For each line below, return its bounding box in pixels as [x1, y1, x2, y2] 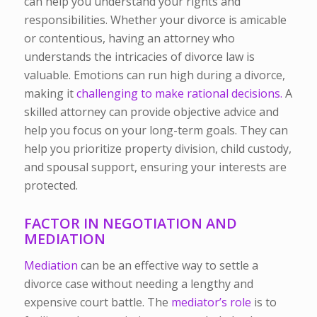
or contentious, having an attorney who [23, 30, 235, 46]
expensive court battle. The [23, 294, 168, 311]
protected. [23, 177, 78, 193]
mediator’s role [168, 294, 251, 311]
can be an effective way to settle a [77, 258, 258, 274]
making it [23, 85, 76, 101]
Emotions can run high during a [73, 67, 244, 83]
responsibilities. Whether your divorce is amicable [23, 11, 287, 28]
